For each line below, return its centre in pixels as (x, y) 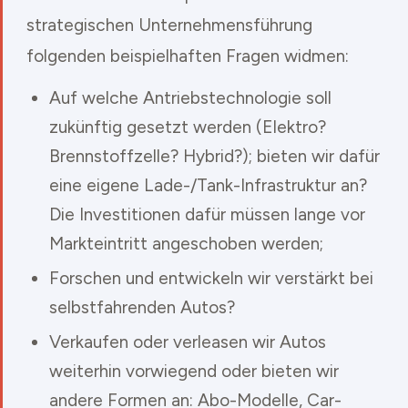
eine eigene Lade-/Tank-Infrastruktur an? (208, 185)
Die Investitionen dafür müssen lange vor (207, 214)
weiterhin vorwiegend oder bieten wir (194, 372)
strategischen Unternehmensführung (169, 25)
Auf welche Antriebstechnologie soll (190, 97)
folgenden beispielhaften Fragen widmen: (187, 56)
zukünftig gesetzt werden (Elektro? (188, 127)
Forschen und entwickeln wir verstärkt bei (211, 278)
